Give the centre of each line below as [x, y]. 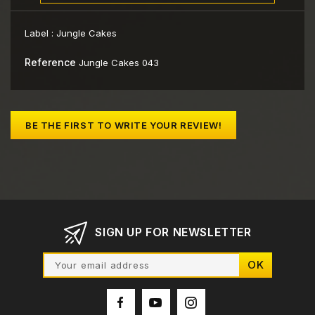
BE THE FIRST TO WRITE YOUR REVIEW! [124, 126]
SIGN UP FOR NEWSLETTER [173, 232]
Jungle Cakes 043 [119, 63]
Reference [50, 63]
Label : [40, 33]
